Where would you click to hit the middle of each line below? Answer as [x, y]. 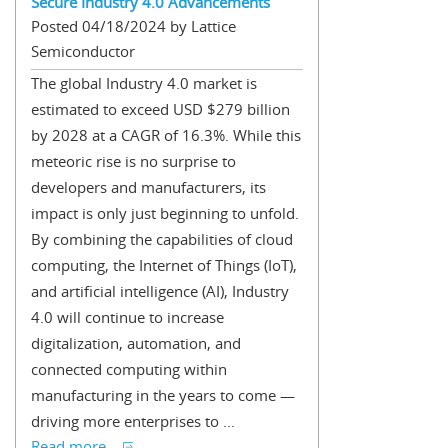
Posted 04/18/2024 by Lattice [133, 26]
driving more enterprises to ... [133, 421]
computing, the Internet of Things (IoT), [164, 265]
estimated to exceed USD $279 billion [160, 109]
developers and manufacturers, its [148, 187]
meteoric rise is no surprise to [133, 161]
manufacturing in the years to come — [163, 395]
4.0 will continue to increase [127, 317]
